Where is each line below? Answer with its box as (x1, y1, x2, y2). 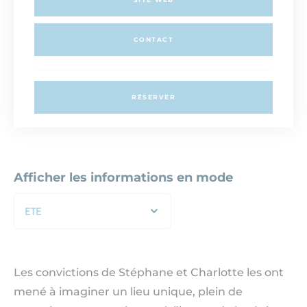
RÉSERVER (132, 93, 175, 101)
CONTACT (133, 36, 174, 43)
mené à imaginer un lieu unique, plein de (14, 285, 243, 298)
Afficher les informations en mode (14, 170, 233, 185)
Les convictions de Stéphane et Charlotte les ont (14, 266, 284, 279)
